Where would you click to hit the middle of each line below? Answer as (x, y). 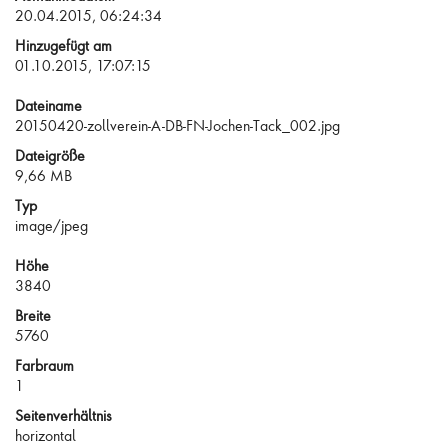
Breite (33, 315)
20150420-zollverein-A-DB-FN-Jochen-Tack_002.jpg (177, 125)
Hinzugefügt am (63, 45)
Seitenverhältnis (63, 415)
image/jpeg (51, 225)
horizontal (45, 435)
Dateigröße (50, 155)
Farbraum (44, 365)
